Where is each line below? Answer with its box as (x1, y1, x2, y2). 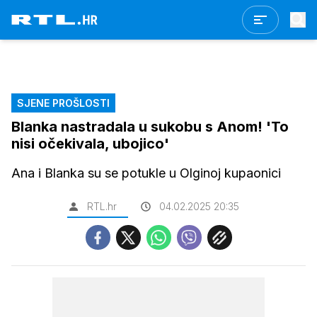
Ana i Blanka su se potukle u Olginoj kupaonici (11, 166, 281, 180)
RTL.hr (86, 200, 117, 212)
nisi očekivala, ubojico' (11, 135, 169, 152)
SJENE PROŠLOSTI (17, 97, 110, 109)
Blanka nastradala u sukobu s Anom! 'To (11, 118, 289, 135)
